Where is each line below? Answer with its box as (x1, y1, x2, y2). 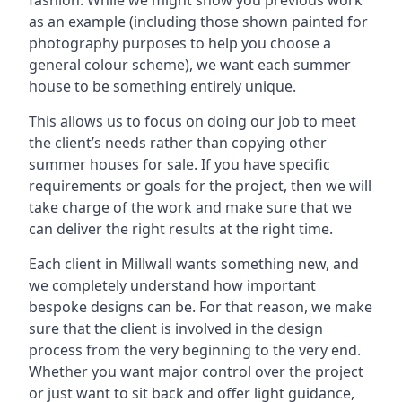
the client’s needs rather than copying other (29, 133, 327, 153)
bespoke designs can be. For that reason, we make (29, 297, 372, 317)
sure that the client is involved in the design (29, 319, 323, 338)
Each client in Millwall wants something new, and (29, 254, 359, 274)
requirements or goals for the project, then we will (29, 176, 371, 196)
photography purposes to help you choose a (29, 33, 331, 53)
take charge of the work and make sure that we (29, 197, 352, 217)
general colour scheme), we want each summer (29, 55, 351, 74)
